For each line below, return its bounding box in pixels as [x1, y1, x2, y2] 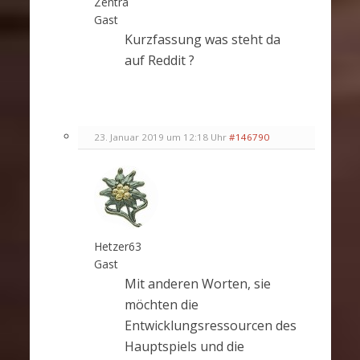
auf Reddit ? [124, 51, 194, 70]
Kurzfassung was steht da [124, 31, 280, 49]
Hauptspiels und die [124, 337, 244, 356]
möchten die [124, 296, 198, 314]
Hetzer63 [93, 239, 141, 255]
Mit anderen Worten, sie [124, 275, 271, 293]
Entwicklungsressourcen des [124, 317, 297, 335]
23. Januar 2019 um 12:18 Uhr [93, 131, 227, 144]
